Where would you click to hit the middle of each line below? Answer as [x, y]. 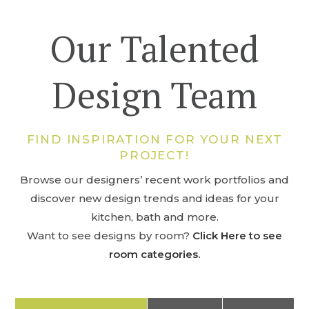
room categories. [154, 254]
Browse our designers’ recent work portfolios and [154, 180]
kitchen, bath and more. [154, 217]
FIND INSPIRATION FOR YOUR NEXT [154, 139]
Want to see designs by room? [110, 236]
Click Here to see [237, 236]
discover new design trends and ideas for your [154, 198]
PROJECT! [154, 155]
